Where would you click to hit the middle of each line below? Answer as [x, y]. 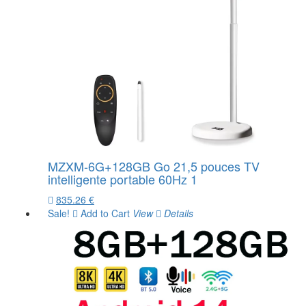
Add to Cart [104, 213]
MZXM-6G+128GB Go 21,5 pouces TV [154, 166]
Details [177, 213]
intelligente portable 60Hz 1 [123, 179]
